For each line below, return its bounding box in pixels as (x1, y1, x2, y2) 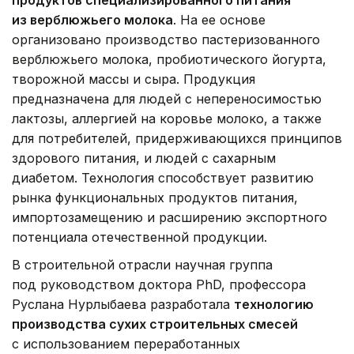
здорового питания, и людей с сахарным (12, 149, 276, 166)
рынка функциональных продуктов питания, (12, 189, 298, 205)
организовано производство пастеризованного (12, 31, 320, 47)
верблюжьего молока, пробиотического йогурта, (12, 51, 326, 67)
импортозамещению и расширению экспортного (12, 209, 327, 225)
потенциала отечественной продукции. (12, 228, 267, 245)
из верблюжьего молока (12, 11, 173, 28)
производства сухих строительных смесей (12, 315, 298, 332)
